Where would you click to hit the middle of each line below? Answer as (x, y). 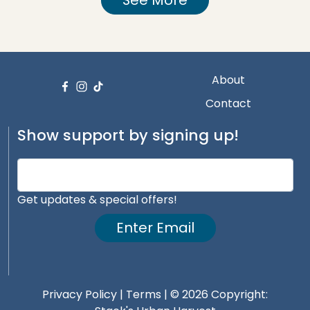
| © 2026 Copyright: (215, 295)
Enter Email (155, 228)
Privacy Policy (80, 295)
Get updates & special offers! (97, 200)
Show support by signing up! (128, 136)
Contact (228, 104)
